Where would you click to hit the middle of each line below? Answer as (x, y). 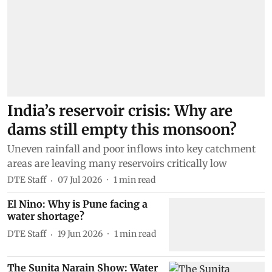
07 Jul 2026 (80, 180)
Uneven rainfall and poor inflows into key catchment (131, 148)
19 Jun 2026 (80, 234)
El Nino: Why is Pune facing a (77, 204)
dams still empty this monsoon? (122, 129)
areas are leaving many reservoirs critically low (117, 163)
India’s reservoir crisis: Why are (120, 110)
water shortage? (46, 216)
